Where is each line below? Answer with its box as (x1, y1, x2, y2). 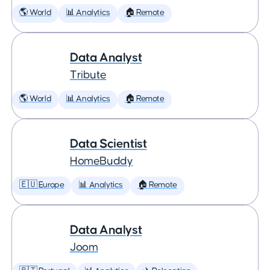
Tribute (70, 69, 107, 81)
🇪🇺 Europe (19, 181, 64, 189)
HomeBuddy (70, 155, 133, 167)
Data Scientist (70, 137, 147, 150)
